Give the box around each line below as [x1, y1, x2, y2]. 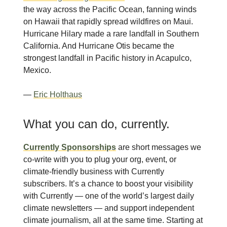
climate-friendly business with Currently [23, 167, 164, 176]
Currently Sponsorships [23, 143, 116, 152]
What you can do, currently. [23, 117, 170, 131]
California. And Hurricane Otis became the [23, 42, 174, 51]
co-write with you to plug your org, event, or [23, 155, 176, 164]
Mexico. [23, 66, 51, 75]
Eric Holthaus [33, 90, 82, 99]
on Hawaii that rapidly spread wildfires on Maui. [23, 17, 193, 26]
